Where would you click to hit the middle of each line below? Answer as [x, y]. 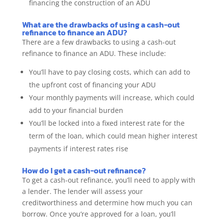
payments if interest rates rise [78, 148]
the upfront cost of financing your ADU [92, 84]
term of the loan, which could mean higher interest [113, 136]
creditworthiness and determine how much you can [107, 202]
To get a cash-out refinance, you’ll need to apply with [109, 180]
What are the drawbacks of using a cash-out [101, 24]
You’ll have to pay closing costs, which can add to [109, 72]
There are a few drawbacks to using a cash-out [99, 42]
